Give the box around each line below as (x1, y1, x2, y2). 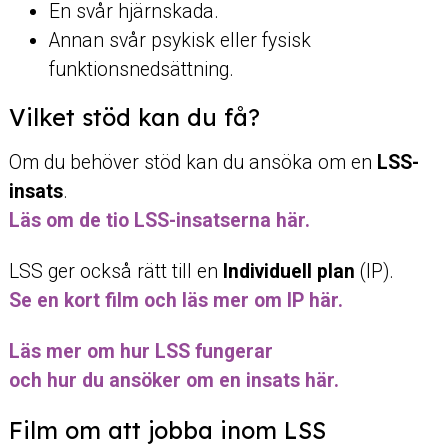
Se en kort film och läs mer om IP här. (8, 289, 343, 313)
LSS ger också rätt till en (8, 260, 223, 284)
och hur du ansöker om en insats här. (8, 369, 339, 393)
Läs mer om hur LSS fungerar (8, 340, 273, 364)
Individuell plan (222, 260, 360, 284)
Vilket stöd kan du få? (8, 102, 260, 132)
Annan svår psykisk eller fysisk (48, 29, 311, 53)
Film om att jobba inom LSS (8, 416, 326, 446)
